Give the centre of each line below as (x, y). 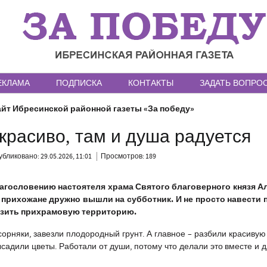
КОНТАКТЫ (151, 83)
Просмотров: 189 (129, 156)
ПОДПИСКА (79, 83)
